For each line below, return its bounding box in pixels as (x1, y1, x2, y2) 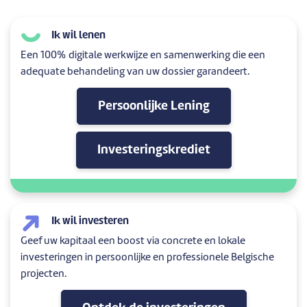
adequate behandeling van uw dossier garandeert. (21, 66, 249, 77)
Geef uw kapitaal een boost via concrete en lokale (21, 236, 245, 247)
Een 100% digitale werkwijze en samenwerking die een (21, 50, 265, 61)
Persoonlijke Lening (97, 99, 210, 112)
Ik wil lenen (51, 31, 106, 41)
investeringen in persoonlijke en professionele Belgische (21, 252, 274, 263)
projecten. (21, 269, 66, 280)
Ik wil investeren (51, 216, 129, 227)
